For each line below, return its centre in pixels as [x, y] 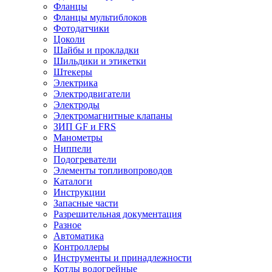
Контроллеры [81, 247]
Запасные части [86, 203]
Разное [67, 225]
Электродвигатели [92, 94]
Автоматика [79, 236]
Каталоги [73, 181]
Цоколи [69, 39]
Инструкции [80, 192]
